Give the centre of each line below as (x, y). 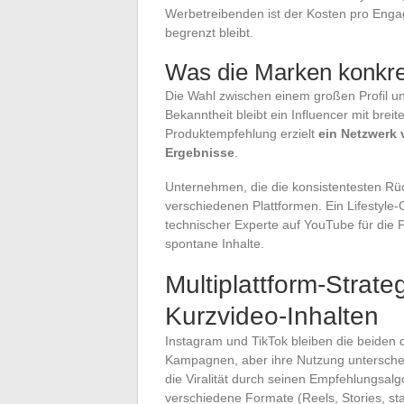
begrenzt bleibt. (209, 32)
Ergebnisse (200, 152)
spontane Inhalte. (215, 243)
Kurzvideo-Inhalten (272, 316)
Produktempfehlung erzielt (242, 133)
